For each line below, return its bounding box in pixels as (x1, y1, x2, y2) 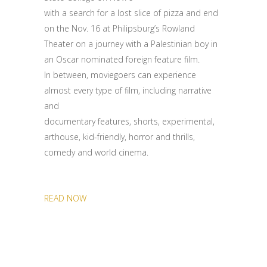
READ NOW (44, 193, 86, 204)
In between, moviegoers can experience (44, 69, 196, 80)
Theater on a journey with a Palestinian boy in (44, 38, 218, 49)
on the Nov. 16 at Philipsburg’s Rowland (44, 23, 195, 34)
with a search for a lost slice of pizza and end (44, 7, 218, 18)
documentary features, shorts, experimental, (44, 116, 215, 127)
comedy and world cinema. (44, 147, 148, 158)
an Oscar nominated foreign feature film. (44, 54, 200, 65)
